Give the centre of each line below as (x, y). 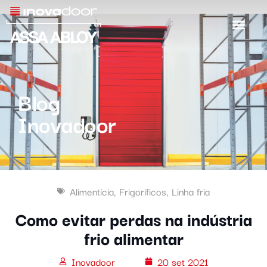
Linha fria (191, 191)
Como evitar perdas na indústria (133, 218)
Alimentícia (92, 191)
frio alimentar (133, 237)
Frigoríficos (143, 191)
